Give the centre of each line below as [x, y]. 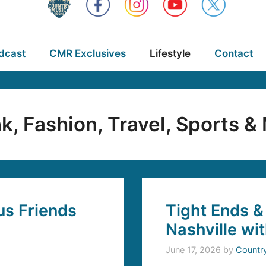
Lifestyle [170, 53]
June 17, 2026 [193, 250]
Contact [233, 53]
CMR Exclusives [87, 53]
